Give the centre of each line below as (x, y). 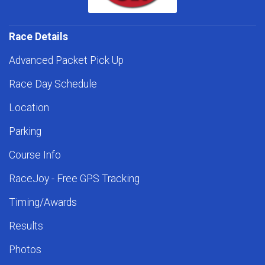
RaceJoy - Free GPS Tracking (74, 179)
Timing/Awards (43, 203)
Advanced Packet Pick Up (66, 61)
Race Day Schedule (53, 84)
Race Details (38, 37)
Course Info (35, 155)
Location (29, 108)
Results (26, 226)
